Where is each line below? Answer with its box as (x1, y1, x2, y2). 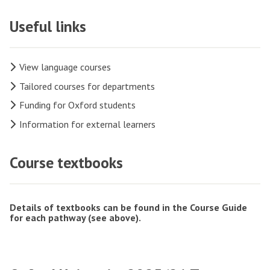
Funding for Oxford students (19, 99, 136, 111)
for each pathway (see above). (10, 212, 141, 224)
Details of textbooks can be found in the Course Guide (10, 201, 247, 214)
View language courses (19, 61, 111, 74)
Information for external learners (19, 118, 155, 130)
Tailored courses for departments (19, 80, 155, 92)
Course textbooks (10, 152, 123, 173)
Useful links (10, 16, 86, 37)
